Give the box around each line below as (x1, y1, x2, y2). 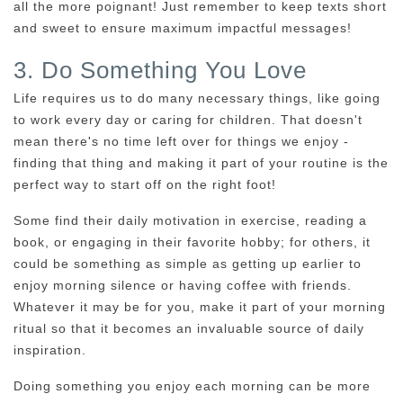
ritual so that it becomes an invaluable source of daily (13, 320, 364, 336)
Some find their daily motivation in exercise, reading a (13, 212, 367, 228)
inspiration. (13, 342, 86, 357)
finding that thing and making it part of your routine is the (13, 155, 389, 170)
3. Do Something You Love (13, 57, 307, 83)
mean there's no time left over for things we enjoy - (13, 133, 349, 148)
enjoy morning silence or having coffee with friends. (13, 277, 352, 292)
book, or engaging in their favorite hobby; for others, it (13, 234, 371, 249)
